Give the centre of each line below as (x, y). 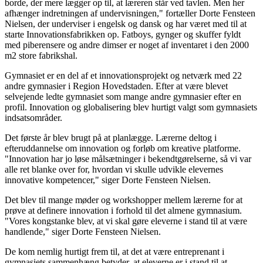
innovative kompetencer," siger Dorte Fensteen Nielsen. (108, 180)
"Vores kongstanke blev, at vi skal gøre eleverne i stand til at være (126, 221)
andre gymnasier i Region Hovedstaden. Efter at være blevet (116, 86)
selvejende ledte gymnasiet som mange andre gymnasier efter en (123, 96)
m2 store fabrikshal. (41, 55)
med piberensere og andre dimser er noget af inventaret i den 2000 (127, 45)
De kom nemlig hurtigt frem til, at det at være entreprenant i (114, 251)
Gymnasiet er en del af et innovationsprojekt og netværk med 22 (123, 75)
